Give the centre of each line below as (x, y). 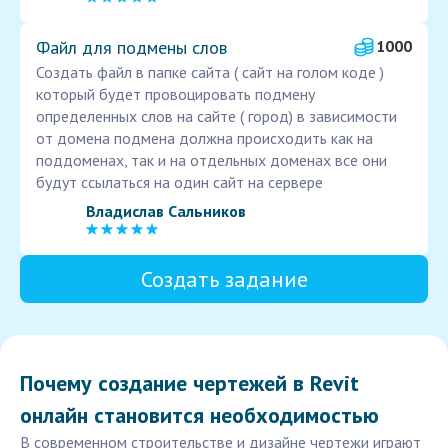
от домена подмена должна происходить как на (204, 138)
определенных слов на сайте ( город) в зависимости (216, 116)
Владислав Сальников (166, 210)
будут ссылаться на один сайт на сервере (179, 182)
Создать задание (224, 279)
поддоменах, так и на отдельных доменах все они (211, 160)
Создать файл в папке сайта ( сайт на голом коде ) (210, 72)
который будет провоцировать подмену (175, 94)
